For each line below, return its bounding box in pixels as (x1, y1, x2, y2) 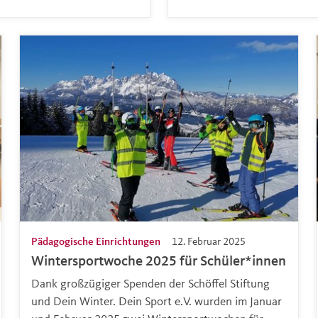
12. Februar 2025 (171, 234, 246, 248)
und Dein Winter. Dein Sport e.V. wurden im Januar (31, 292, 282, 308)
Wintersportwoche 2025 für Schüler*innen (31, 251, 286, 269)
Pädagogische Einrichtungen (31, 234, 160, 248)
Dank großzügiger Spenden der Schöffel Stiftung (31, 275, 270, 290)
